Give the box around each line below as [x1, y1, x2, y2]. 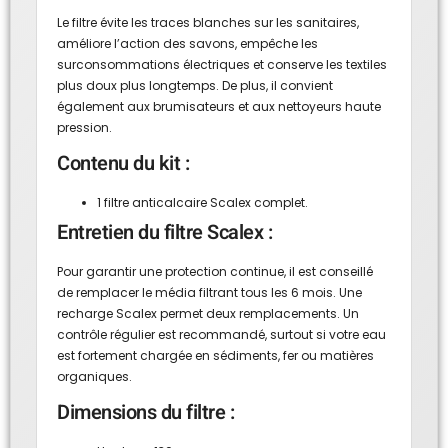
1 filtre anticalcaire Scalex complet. [97, 193, 308, 211]
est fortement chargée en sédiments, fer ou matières [57, 346, 374, 364]
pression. [57, 118, 112, 136]
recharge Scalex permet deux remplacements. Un [57, 304, 359, 322]
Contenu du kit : [57, 148, 189, 178]
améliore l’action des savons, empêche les [57, 34, 318, 52]
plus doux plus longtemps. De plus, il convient [57, 76, 333, 94]
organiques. [57, 367, 132, 385]
